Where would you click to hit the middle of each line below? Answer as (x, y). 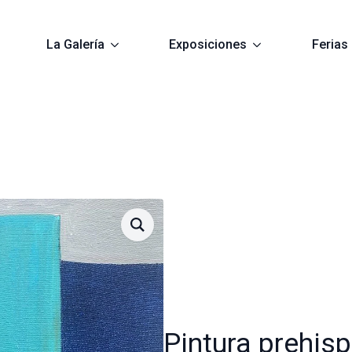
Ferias (330, 44)
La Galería (75, 44)
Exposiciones (208, 44)
